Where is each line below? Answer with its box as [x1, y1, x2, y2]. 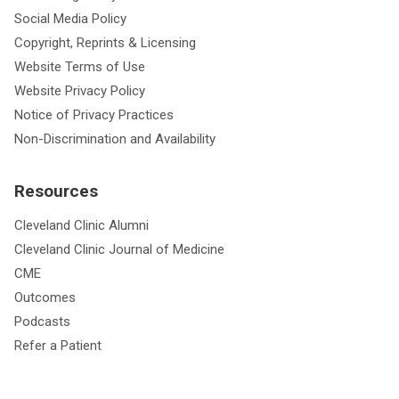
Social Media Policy [14, 10, 126, 27]
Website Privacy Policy [14, 82, 145, 99]
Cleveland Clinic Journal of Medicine [14, 240, 224, 257]
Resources [14, 180, 98, 201]
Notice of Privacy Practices [14, 106, 174, 123]
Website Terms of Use [14, 58, 145, 75]
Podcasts [14, 313, 70, 330]
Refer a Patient [14, 337, 102, 354]
